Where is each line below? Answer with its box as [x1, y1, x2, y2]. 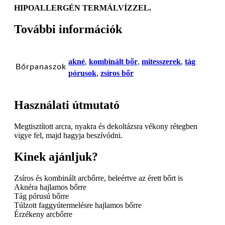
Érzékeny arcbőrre [14, 209, 72, 218]
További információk [14, 23, 122, 36]
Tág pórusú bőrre [14, 191, 69, 200]
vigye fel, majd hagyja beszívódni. [14, 131, 123, 140]
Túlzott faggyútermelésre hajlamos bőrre [14, 200, 142, 209]
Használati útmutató [14, 98, 120, 112]
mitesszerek [142, 57, 181, 66]
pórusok [68, 69, 96, 78]
